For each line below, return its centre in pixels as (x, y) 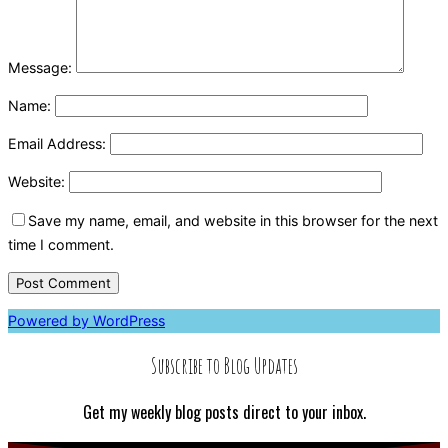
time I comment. (61, 244)
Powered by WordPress (86, 321)
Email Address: (57, 144)
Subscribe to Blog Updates (224, 365)
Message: (40, 67)
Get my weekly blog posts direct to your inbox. (224, 411)
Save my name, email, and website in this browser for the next (233, 220)
